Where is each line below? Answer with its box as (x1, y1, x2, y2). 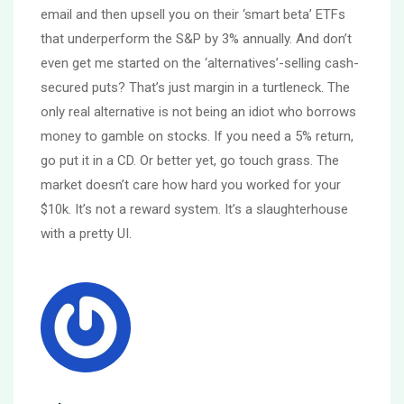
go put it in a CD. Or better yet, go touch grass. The (41, 151, 339, 169)
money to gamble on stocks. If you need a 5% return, (41, 127, 353, 144)
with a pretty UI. (41, 225, 132, 242)
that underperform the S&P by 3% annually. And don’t (41, 30, 352, 47)
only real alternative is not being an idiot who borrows (41, 103, 356, 120)
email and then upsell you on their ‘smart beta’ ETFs (41, 5, 345, 23)
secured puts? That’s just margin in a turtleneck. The (41, 78, 350, 96)
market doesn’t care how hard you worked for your (41, 176, 341, 193)
